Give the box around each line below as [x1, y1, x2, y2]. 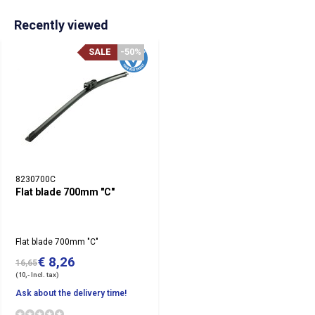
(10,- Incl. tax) [15, 271, 59, 278]
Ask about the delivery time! [15, 288, 127, 298]
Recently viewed [14, 18, 108, 32]
